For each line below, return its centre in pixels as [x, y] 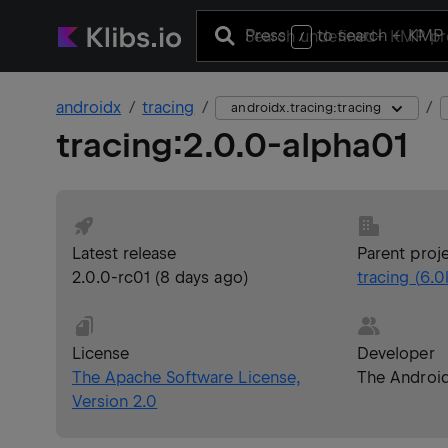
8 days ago [201, 277]
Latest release [124, 253]
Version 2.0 [115, 401]
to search [352, 35]
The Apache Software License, [186, 377]
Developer [396, 353]
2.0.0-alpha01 [295, 145]
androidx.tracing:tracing [306, 107]
